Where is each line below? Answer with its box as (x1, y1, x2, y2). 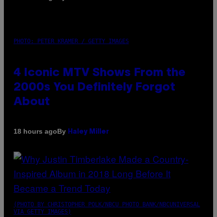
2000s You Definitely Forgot (14, 82, 175, 93)
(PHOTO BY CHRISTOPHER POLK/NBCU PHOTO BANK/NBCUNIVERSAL (14, 201, 200, 208)
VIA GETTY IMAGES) (14, 208, 71, 215)
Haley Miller (68, 128, 109, 135)
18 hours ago (14, 127, 57, 136)
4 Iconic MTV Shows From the (14, 67, 186, 78)
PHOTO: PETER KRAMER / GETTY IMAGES (14, 37, 129, 45)
